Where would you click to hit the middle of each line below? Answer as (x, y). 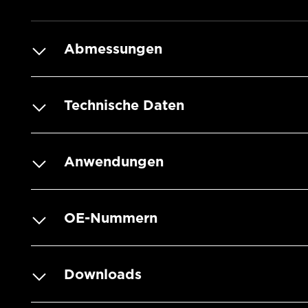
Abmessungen (113, 49)
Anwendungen (114, 162)
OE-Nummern (111, 218)
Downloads (103, 275)
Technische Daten (124, 106)
